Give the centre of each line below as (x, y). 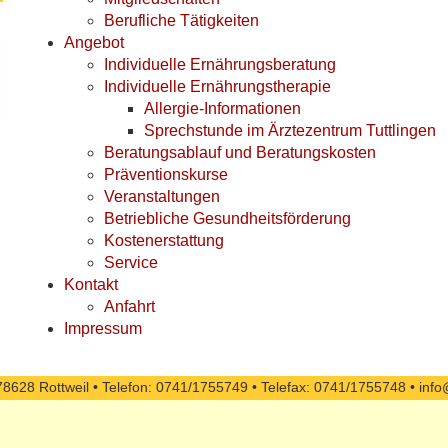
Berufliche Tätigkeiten (181, 20)
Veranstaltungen (162, 196)
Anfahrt (129, 306)
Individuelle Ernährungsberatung (220, 64)
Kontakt (91, 284)
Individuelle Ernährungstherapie (217, 86)
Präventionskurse (166, 174)
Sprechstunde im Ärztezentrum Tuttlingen (290, 130)
